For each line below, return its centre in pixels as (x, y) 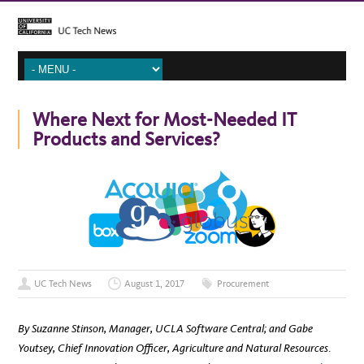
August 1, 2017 (155, 284)
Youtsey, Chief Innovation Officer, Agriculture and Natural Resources (173, 349)
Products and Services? (127, 139)
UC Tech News (63, 284)
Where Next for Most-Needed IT (165, 119)
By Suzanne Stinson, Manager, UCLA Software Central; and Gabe (166, 329)
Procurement (243, 284)
